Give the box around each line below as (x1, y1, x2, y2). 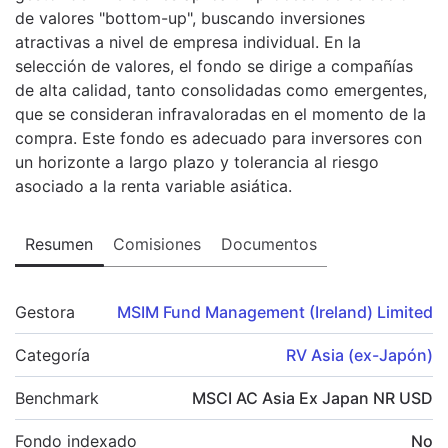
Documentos (221, 233, 317, 254)
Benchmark (15, 387, 99, 408)
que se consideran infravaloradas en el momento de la (15, 103, 426, 124)
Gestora (15, 301, 75, 322)
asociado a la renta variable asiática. (15, 175, 292, 196)
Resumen (25, 233, 93, 254)
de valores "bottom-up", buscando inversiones (15, 7, 365, 28)
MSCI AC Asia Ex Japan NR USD (192, 387, 433, 408)
